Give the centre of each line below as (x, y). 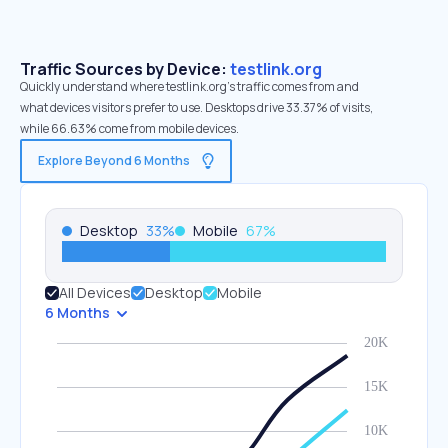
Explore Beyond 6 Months (114, 160)
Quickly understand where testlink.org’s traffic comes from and (189, 86)
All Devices (95, 292)
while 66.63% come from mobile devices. (129, 128)
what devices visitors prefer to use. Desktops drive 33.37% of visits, (196, 107)
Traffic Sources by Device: (125, 69)
